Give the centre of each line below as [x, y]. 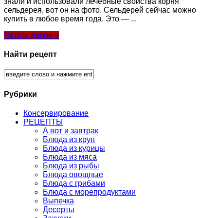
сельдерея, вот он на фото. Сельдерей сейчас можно [100, 10]
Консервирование [56, 113]
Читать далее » [31, 35]
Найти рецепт [30, 54]
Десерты [59, 209]
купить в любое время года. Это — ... [70, 18]
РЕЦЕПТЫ [43, 122]
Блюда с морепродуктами [89, 192]
